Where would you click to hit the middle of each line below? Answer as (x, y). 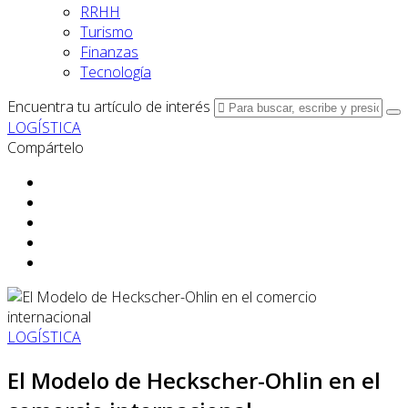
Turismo (107, 32)
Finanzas (109, 52)
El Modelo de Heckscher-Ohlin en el (194, 380)
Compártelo (46, 148)
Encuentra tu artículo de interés (109, 107)
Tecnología (116, 72)
